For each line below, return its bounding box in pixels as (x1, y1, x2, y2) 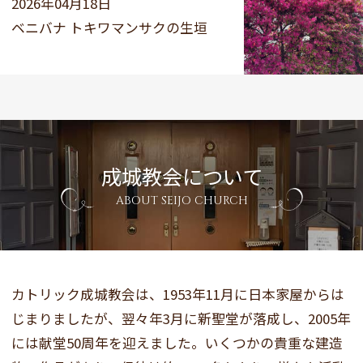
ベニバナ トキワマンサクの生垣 (11, 17, 207, 37)
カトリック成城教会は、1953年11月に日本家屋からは (11, 284, 344, 305)
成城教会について (100, 160, 263, 190)
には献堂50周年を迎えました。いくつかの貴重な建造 (11, 333, 343, 353)
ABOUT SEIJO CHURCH (115, 192, 248, 208)
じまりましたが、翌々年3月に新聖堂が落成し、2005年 (11, 309, 351, 329)
